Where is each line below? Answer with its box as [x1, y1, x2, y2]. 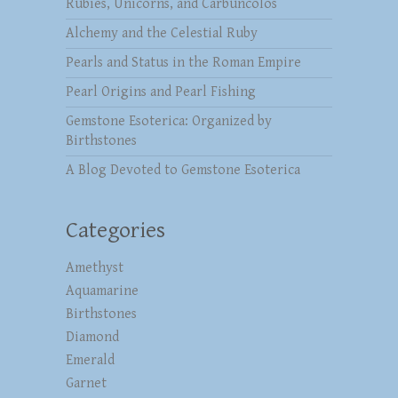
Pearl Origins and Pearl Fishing [66, 83, 256, 100]
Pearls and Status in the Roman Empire [66, 53, 301, 71]
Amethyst [66, 259, 123, 276]
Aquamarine [66, 282, 139, 299]
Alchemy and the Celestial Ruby [66, 24, 258, 42]
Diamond [66, 328, 119, 346]
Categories [66, 216, 165, 243]
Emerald [66, 351, 115, 369]
